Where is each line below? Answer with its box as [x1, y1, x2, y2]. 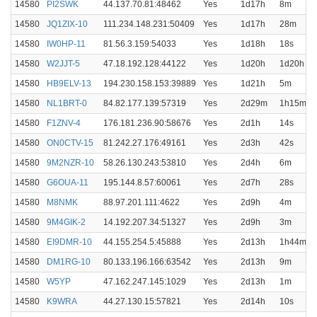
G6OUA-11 [47, 178, 88, 188]
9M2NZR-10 [47, 158, 94, 168]
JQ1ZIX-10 [47, 19, 88, 29]
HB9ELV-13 [47, 79, 91, 88]
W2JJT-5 [47, 59, 80, 69]
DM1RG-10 [47, 257, 91, 267]
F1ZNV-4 [47, 118, 81, 128]
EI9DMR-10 [47, 237, 92, 247]
